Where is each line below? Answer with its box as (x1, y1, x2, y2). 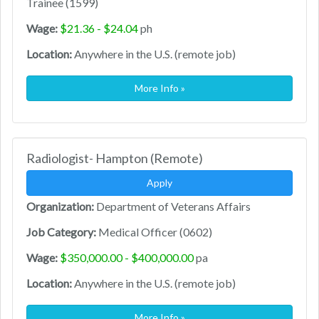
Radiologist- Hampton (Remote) (26, 150, 203, 167)
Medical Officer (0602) (96, 225, 212, 239)
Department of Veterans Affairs (94, 199, 251, 214)
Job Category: (26, 225, 96, 239)
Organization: (26, 199, 94, 214)
